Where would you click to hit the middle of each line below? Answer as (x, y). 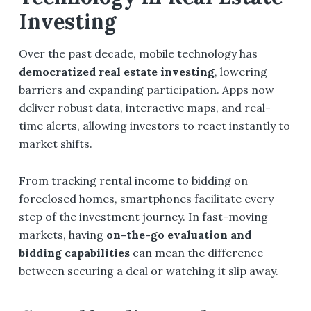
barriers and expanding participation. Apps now (146, 90)
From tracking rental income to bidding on (133, 180)
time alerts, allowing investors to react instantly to (154, 126)
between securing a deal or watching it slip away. (148, 270)
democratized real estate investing (116, 72)
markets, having (62, 234)
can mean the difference (196, 252)
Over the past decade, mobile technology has (138, 54)
